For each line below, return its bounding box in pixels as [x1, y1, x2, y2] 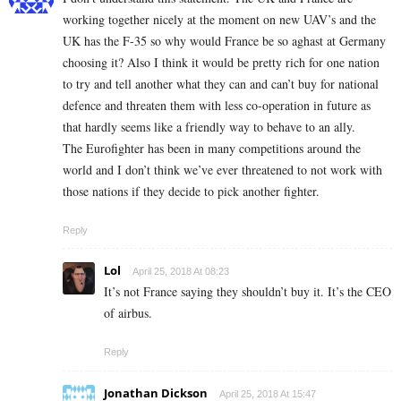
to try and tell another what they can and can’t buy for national [63, 75, 379, 93]
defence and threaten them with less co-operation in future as [63, 97, 371, 115]
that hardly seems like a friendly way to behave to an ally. [63, 118, 355, 136]
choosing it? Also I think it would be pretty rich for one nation [63, 54, 380, 72]
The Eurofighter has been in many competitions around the [63, 140, 361, 158]
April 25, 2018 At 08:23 [132, 266, 229, 277]
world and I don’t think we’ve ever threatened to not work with [63, 161, 382, 179]
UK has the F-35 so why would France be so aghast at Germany [63, 32, 386, 50]
